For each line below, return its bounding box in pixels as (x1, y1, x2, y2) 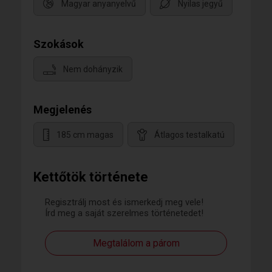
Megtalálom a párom (92, 237, 180, 249)
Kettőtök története (33, 169, 148, 185)
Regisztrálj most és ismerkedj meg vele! (45, 197, 203, 208)
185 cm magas (56, 130, 114, 140)
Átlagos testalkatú (154, 130, 225, 140)
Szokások (33, 38, 84, 50)
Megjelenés (33, 103, 92, 116)
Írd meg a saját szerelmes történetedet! (45, 208, 203, 219)
